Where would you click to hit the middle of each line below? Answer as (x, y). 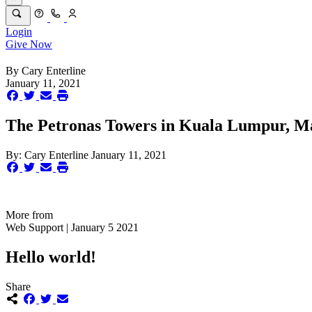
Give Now (29, 45)
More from (29, 215)
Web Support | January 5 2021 (72, 227)
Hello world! (51, 257)
